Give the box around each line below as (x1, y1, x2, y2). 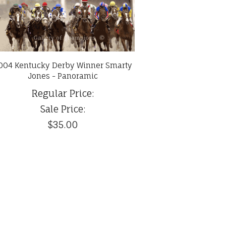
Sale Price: (40, 103, 86, 115)
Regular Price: (32, 87, 94, 99)
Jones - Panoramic (28, 71, 98, 81)
